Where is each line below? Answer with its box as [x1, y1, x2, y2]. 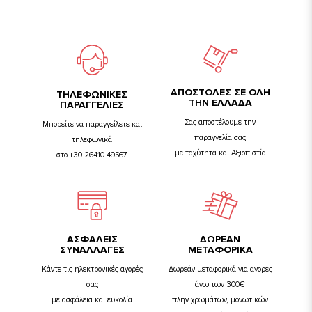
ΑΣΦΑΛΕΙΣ [66, 233, 118, 245]
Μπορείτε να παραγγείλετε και [42, 120, 142, 129]
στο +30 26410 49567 [56, 150, 127, 159]
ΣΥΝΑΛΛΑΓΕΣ [59, 244, 125, 256]
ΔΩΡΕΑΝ [200, 233, 240, 245]
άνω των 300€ [195, 280, 245, 289]
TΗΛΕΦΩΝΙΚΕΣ [56, 88, 127, 100]
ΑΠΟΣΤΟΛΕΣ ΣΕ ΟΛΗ [170, 86, 270, 98]
